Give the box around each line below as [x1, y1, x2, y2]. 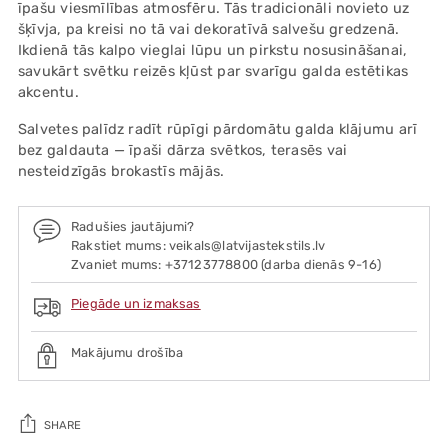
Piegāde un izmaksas [71, 295, 201, 311]
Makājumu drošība [71, 344, 184, 360]
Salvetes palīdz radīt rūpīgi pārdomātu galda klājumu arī [18, 119, 418, 138]
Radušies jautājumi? [71, 219, 195, 235]
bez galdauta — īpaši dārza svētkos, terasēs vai [18, 140, 348, 159]
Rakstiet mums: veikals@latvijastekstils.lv [71, 238, 326, 254]
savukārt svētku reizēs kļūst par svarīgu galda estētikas [18, 61, 409, 80]
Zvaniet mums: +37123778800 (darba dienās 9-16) [71, 257, 381, 273]
